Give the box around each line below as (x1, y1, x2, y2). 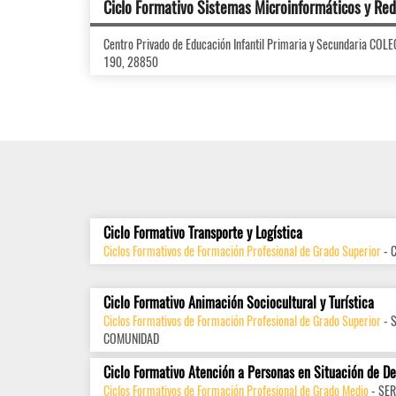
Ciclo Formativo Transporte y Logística (103, 222, 302, 243)
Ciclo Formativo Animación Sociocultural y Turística (103, 292, 374, 313)
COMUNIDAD (103, 329, 159, 347)
